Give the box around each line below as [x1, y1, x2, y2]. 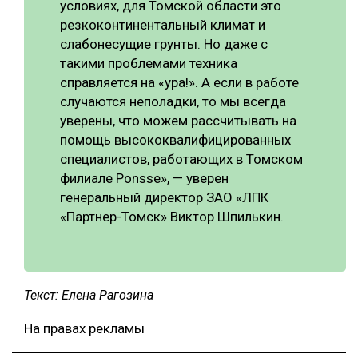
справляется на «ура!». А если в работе [60, 74, 299, 90]
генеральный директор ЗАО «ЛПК [60, 189, 268, 205]
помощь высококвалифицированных [60, 131, 291, 148]
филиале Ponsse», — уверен [60, 169, 229, 186]
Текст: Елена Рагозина [24, 287, 153, 303]
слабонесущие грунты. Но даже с [60, 35, 268, 52]
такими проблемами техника [60, 54, 237, 71]
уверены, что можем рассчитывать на [60, 112, 296, 129]
